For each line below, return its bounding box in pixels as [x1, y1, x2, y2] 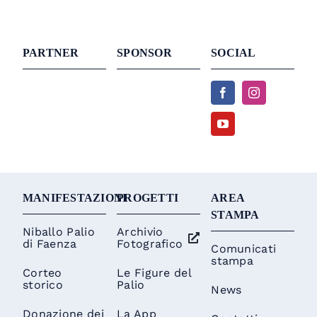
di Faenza [22, 237, 77, 251]
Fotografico [117, 237, 183, 251]
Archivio [117, 225, 163, 239]
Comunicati [211, 242, 277, 256]
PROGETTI [117, 192, 179, 204]
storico [22, 278, 64, 292]
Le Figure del [117, 266, 191, 280]
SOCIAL [211, 47, 256, 59]
